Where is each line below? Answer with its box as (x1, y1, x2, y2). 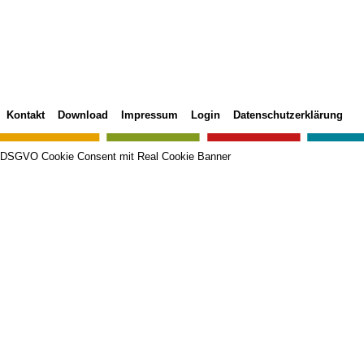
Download (58, 109, 108, 121)
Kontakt (6, 109, 45, 121)
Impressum (121, 109, 178, 121)
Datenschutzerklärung (233, 109, 343, 121)
